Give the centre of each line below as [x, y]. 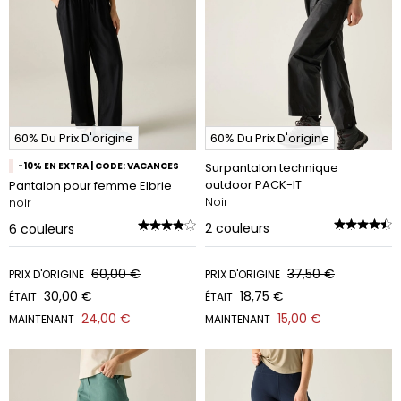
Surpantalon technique [272, 168]
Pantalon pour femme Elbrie [90, 186]
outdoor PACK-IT [253, 185]
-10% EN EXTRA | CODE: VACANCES [98, 166]
